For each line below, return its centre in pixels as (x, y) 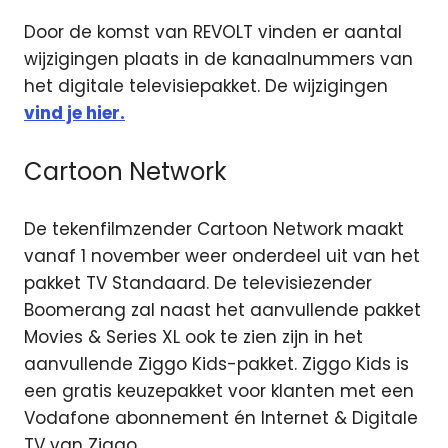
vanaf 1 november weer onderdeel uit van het (222, 256)
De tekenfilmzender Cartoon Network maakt (214, 229)
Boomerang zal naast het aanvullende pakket (222, 310)
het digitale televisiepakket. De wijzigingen (206, 86)
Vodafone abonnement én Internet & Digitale (221, 418)
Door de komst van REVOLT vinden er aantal (213, 32)
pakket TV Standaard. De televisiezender (198, 283)
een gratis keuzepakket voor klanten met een (219, 391)
